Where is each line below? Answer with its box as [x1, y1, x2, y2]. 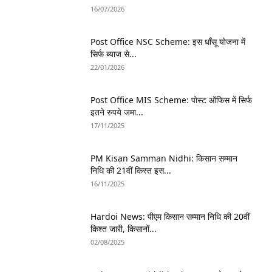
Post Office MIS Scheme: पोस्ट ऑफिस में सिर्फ [90, 94, 252, 106]
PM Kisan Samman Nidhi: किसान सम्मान [90, 152, 237, 165]
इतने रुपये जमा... [90, 106, 143, 118]
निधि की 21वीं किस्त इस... [90, 165, 171, 177]
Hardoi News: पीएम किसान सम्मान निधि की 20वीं [90, 211, 250, 223]
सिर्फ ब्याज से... [90, 48, 137, 60]
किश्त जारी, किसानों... [90, 223, 157, 235]
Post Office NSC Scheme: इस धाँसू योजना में [90, 36, 245, 48]
